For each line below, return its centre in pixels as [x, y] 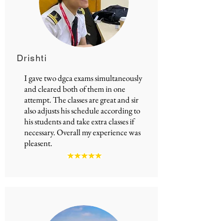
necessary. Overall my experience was [82, 132]
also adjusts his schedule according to [82, 110]
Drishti [32, 58]
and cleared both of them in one [75, 89]
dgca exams [75, 78]
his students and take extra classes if [79, 121]
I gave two [41, 78]
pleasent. [38, 143]
